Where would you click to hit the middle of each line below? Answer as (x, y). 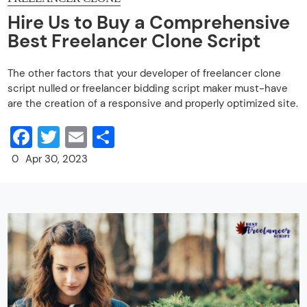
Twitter (95, 137)
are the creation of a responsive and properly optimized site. (153, 103)
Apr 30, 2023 (57, 159)
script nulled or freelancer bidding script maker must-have (148, 88)
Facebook (82, 137)
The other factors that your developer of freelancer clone (145, 73)
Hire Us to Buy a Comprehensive (149, 23)
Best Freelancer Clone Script (134, 41)
